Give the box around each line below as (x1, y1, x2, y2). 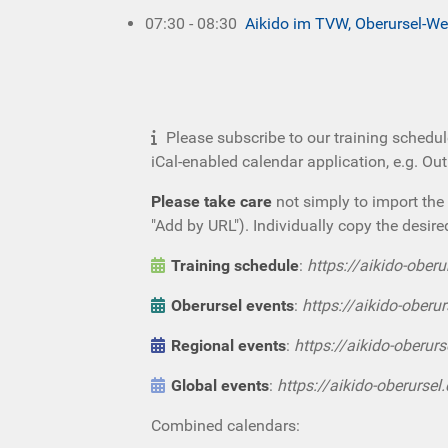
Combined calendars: (151, 415, 300, 435)
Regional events (171, 335, 286, 355)
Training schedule (171, 255, 299, 275)
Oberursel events (171, 295, 294, 315)
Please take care (151, 191, 272, 211)
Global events (171, 375, 269, 395)
